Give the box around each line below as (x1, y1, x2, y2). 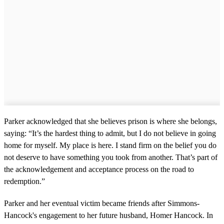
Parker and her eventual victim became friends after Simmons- (4, 199, 199, 208)
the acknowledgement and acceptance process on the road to (4, 165, 194, 174)
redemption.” (4, 177, 45, 186)
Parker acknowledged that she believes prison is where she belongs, (4, 117, 217, 126)
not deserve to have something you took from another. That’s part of (4, 153, 217, 162)
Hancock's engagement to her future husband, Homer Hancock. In (4, 211, 213, 220)
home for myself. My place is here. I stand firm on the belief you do (4, 141, 216, 150)
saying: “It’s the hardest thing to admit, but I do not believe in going (4, 129, 216, 138)
